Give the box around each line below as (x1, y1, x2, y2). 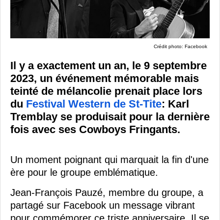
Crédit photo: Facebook (154, 44, 207, 50)
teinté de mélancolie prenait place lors (10, 85, 202, 98)
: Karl (162, 98, 189, 110)
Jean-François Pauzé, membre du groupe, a (10, 187, 203, 198)
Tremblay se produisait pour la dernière (10, 110, 210, 123)
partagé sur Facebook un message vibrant (10, 200, 195, 211)
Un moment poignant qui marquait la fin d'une (10, 154, 209, 165)
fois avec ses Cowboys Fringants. (10, 123, 180, 136)
